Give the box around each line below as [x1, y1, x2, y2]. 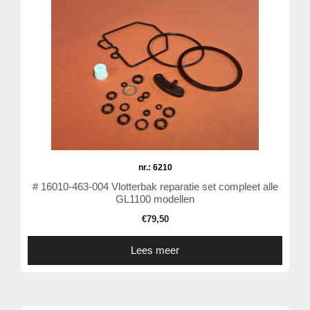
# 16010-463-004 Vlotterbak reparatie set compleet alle [32, 181, 278, 193]
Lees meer [131, 244, 179, 257]
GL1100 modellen [116, 193, 194, 206]
